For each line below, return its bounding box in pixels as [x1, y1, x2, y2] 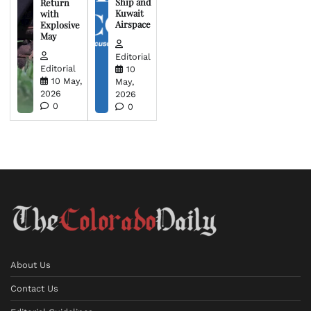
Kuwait [115, 6, 144, 19]
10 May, [51, 76, 82, 87]
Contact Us [10, 283, 58, 294]
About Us [10, 260, 51, 271]
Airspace [115, 17, 151, 30]
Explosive [40, 18, 80, 31]
